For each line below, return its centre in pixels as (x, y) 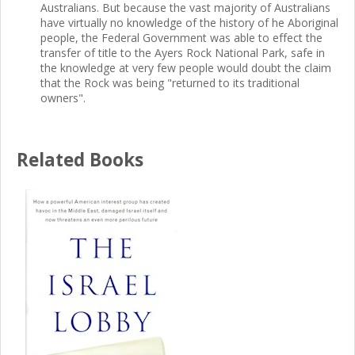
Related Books (80, 160)
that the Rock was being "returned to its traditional (170, 83)
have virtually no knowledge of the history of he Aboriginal (189, 23)
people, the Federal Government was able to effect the (181, 38)
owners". (63, 98)
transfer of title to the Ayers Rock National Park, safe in (183, 53)
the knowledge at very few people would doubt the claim (186, 68)
